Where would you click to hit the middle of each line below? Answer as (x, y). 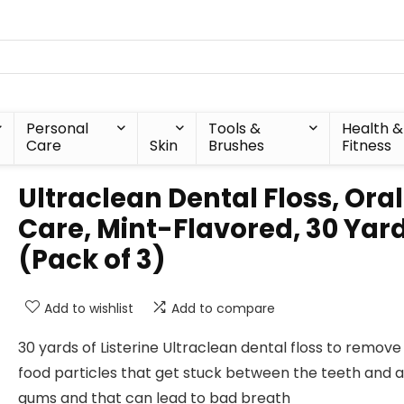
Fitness (366, 146)
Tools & (235, 129)
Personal (58, 129)
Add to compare (223, 308)
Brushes (237, 146)
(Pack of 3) (92, 260)
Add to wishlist (89, 308)
